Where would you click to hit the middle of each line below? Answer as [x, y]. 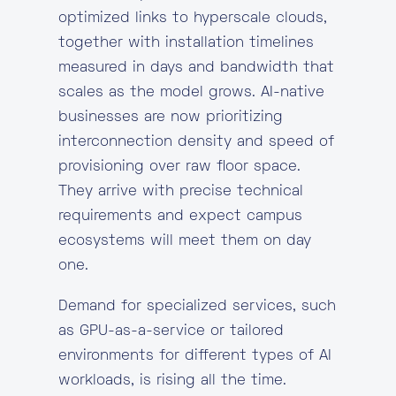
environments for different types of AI [195, 356]
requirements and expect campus [180, 217]
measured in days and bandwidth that [196, 68]
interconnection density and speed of [196, 142]
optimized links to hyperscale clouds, [193, 19]
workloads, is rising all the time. [172, 381]
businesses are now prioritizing [171, 118]
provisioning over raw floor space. [179, 167]
